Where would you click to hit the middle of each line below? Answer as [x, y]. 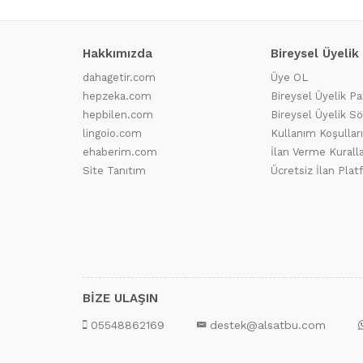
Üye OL [289, 77]
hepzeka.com [117, 96]
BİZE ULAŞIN [120, 298]
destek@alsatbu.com [268, 325]
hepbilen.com [118, 115]
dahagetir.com [119, 77]
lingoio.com [112, 133]
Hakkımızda [117, 53]
